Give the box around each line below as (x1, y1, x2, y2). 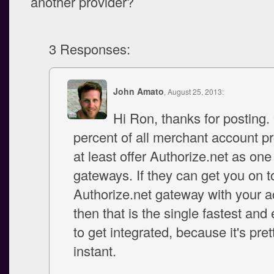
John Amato (113, 85, 164, 97)
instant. (73, 241, 116, 260)
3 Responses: (49, 39, 130, 58)
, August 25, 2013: (164, 86, 224, 97)
